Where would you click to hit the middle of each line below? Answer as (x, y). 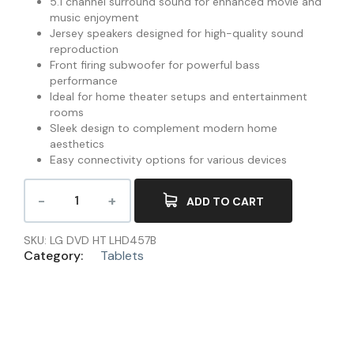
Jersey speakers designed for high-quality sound (176, 33)
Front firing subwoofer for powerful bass (154, 64)
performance (83, 80)
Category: (55, 255)
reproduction (84, 49)
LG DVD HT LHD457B (103, 240)
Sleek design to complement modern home (163, 128)
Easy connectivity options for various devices (168, 159)
